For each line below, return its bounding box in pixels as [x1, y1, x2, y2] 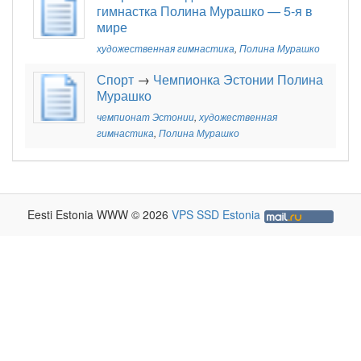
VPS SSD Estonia [171, 206, 260, 223]
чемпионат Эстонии [97, 110, 194, 124]
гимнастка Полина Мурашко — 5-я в [97, 2, 313, 21]
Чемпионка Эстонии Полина [153, 70, 323, 89]
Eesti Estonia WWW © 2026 [27, 206, 172, 223]
